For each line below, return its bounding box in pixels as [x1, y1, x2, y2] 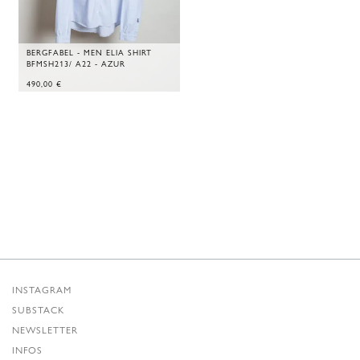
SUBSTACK [12, 302, 64, 317]
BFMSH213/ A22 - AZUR [26, 58, 125, 70]
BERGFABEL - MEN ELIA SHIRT [26, 47, 152, 59]
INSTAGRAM [12, 282, 72, 297]
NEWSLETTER [12, 322, 78, 337]
